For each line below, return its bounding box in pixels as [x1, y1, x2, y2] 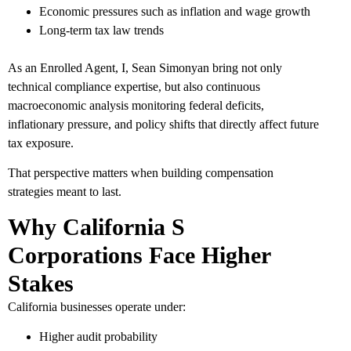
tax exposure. [8, 136, 74, 150]
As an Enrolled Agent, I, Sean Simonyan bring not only [8, 61, 282, 75]
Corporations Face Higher [8, 241, 270, 268]
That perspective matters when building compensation [8, 166, 273, 180]
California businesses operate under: [8, 299, 186, 313]
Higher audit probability [39, 330, 157, 344]
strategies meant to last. [8, 185, 121, 199]
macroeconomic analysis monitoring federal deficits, [8, 99, 264, 113]
